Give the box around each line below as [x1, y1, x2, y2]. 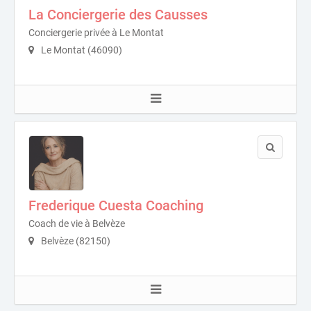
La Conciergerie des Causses [28, 6, 208, 23]
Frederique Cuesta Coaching [28, 197, 203, 214]
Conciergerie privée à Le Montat [28, 27, 164, 38]
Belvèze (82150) [39, 235, 110, 246]
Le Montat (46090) [39, 44, 122, 56]
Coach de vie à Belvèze [28, 218, 125, 229]
